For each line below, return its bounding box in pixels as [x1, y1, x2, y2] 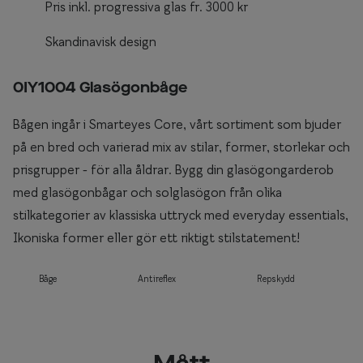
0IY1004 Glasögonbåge [13, 80, 187, 96]
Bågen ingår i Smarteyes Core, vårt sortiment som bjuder [13, 116, 341, 132]
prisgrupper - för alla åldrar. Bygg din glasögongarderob [13, 161, 334, 177]
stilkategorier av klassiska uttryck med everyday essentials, [13, 207, 348, 223]
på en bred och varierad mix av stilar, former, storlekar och [13, 139, 350, 155]
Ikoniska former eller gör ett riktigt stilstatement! [13, 229, 300, 246]
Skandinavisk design [45, 33, 156, 49]
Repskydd [257, 272, 295, 284]
